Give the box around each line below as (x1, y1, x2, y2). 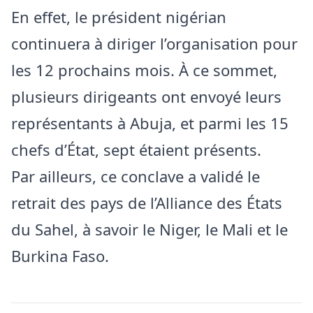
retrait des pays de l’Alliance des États (11, 191, 282, 213)
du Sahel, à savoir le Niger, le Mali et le (11, 218, 288, 240)
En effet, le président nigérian (11, 6, 226, 27)
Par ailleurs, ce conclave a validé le (11, 165, 260, 187)
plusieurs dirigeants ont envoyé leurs (11, 85, 282, 107)
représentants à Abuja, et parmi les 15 (11, 112, 289, 133)
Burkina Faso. (11, 245, 109, 266)
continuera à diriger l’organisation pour (11, 32, 298, 54)
